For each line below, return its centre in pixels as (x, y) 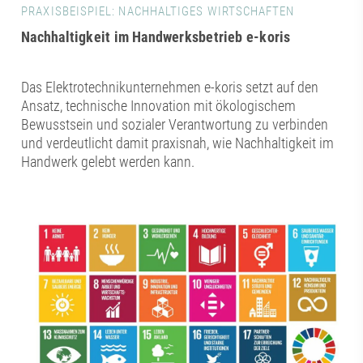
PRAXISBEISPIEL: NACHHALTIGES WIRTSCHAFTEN (158, 11)
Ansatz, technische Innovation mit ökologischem (159, 105)
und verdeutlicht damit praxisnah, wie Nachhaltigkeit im (178, 143)
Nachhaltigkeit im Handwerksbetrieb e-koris (156, 36)
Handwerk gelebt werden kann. (108, 161)
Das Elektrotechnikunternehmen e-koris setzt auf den (170, 87)
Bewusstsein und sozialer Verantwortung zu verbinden (175, 124)
